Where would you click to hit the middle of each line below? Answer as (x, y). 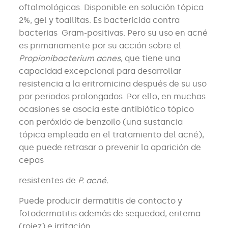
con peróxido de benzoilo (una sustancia (101, 122)
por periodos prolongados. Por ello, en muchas (112, 97)
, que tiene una (150, 59)
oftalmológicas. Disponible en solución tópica (111, 8)
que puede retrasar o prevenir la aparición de (110, 148)
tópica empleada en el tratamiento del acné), (111, 135)
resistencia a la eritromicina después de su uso (112, 84)
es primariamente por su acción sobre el (100, 46)
